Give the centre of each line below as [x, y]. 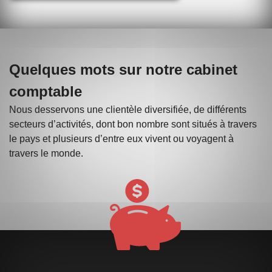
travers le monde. [46, 153]
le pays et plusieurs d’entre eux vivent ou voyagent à [121, 138]
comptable [46, 91]
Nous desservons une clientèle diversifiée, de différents [128, 109]
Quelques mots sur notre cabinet [123, 69]
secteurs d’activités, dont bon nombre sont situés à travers [133, 124]
